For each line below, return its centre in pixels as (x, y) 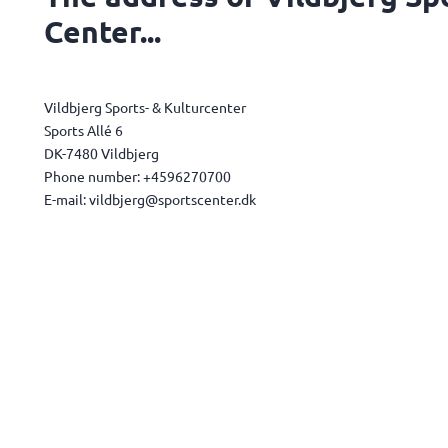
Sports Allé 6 (83, 130)
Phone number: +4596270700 (137, 176)
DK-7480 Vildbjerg (101, 153)
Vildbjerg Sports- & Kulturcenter (145, 107)
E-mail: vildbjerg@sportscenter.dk (150, 199)
